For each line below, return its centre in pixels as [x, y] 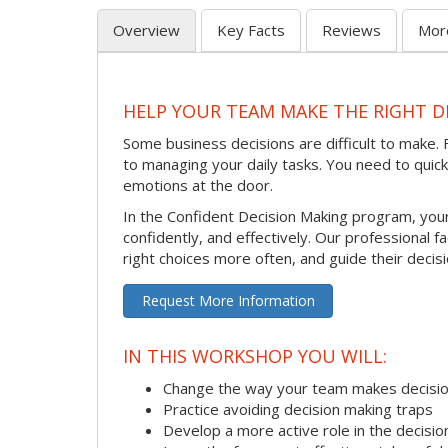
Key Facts [251, 29]
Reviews [351, 29]
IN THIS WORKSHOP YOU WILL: [255, 356]
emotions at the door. [198, 184]
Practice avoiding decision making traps [298, 408]
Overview [146, 29]
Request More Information [228, 300]
